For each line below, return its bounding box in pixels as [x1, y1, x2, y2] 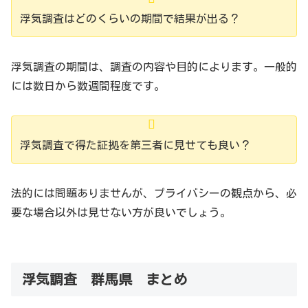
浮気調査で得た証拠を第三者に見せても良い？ [20, 139, 251, 151]
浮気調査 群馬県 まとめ [22, 272, 187, 287]
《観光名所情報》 [23, 289, 122, 302]
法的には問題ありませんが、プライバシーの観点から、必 [11, 187, 297, 199]
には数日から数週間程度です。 [11, 80, 165, 91]
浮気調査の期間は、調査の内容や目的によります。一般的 [11, 60, 297, 72]
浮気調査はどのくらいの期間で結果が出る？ [20, 13, 240, 25]
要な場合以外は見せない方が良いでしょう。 [11, 206, 231, 218]
